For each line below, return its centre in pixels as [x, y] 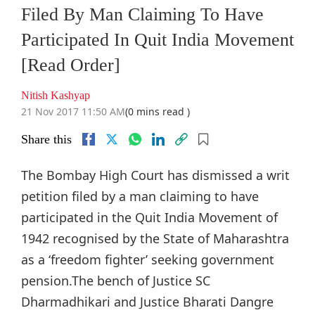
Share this [46, 140]
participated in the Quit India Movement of [149, 218]
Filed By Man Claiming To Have [142, 15]
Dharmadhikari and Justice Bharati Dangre [147, 302]
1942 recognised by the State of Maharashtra [155, 239]
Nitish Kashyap [56, 96]
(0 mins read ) [157, 112]
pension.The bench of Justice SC [116, 281]
